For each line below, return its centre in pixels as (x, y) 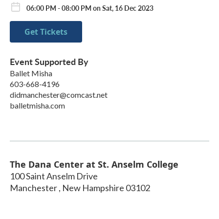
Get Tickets (46, 32)
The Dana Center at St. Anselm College (94, 164)
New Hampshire (93, 188)
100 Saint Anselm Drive (54, 176)
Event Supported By (49, 62)
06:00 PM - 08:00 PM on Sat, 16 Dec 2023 (90, 8)
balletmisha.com (37, 106)
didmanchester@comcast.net (59, 95)
